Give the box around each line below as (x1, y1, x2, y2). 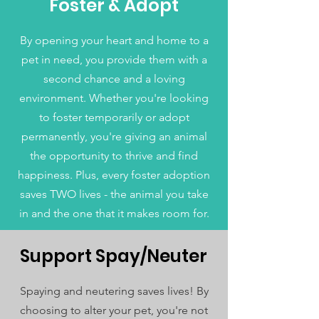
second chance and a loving (43, 72, 185, 85)
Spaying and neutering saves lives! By (19, 284, 209, 298)
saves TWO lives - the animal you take (19, 187, 209, 201)
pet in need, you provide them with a (21, 53, 207, 66)
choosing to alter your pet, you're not (20, 303, 208, 317)
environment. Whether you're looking (19, 91, 209, 105)
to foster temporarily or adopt (38, 110, 189, 124)
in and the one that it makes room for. (19, 206, 209, 220)
